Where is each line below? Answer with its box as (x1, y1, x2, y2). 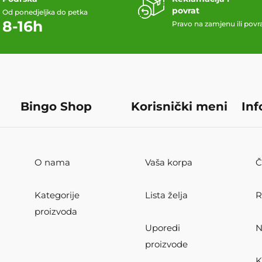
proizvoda (34, 206, 77, 218)
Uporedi (144, 222, 180, 234)
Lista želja (144, 189, 188, 201)
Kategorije (34, 189, 80, 201)
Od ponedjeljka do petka (2, 8, 88, 17)
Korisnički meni (130, 99, 227, 114)
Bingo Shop (20, 99, 92, 114)
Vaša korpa (144, 157, 192, 168)
